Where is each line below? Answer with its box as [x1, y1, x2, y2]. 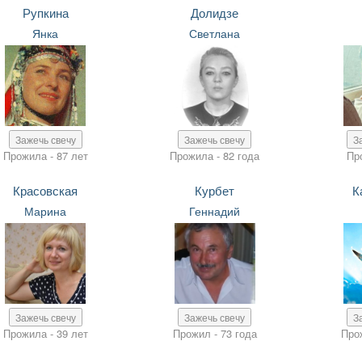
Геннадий [189, 203, 241, 219]
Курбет [195, 182, 235, 199]
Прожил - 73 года [172, 326, 257, 341]
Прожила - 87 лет [2, 148, 88, 163]
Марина [24, 203, 67, 219]
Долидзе [191, 4, 239, 21]
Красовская [13, 182, 78, 199]
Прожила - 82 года [170, 148, 260, 163]
